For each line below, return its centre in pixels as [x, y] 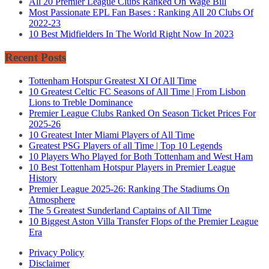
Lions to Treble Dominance [81, 102]
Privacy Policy [56, 252]
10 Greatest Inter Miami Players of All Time [112, 134]
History [43, 178]
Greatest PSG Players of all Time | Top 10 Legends [125, 145]
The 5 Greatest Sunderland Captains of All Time [120, 210]
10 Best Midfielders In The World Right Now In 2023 [131, 34]
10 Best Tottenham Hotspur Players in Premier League [132, 167]
